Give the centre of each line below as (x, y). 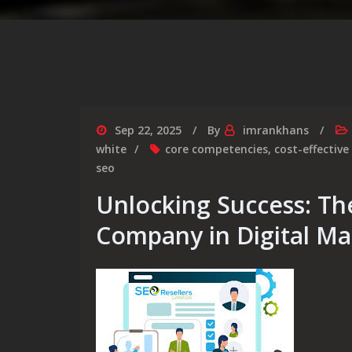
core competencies (216, 149)
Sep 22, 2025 (148, 130)
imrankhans (276, 130)
